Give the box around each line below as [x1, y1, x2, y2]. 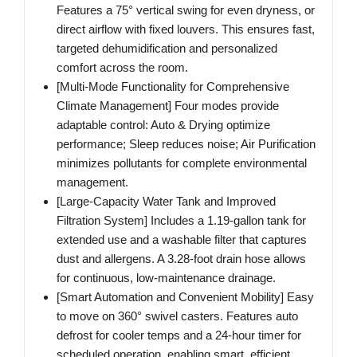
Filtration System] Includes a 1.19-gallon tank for [57, 214, 306, 228]
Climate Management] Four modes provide [57, 99, 279, 113]
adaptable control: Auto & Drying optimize [57, 118, 270, 132]
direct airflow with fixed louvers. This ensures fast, [57, 22, 315, 37]
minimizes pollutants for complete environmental [57, 156, 307, 171]
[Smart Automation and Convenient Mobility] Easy [57, 290, 314, 304]
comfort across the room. [57, 61, 188, 75]
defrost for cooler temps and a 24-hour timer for [57, 328, 301, 343]
